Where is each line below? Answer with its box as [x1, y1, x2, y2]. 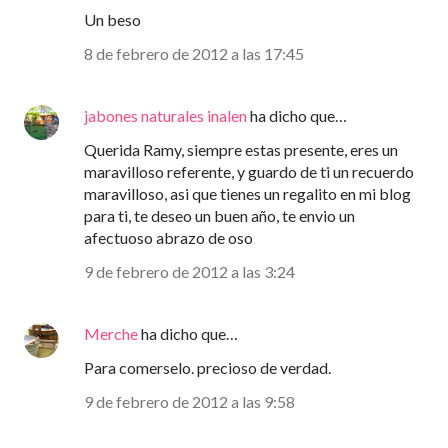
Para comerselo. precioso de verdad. [84, 358, 331, 378]
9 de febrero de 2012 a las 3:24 [84, 262, 295, 282]
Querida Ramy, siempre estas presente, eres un [84, 140, 398, 160]
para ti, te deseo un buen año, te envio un [84, 206, 355, 226]
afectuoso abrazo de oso [84, 228, 253, 248]
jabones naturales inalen [84, 106, 247, 126]
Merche [84, 324, 138, 344]
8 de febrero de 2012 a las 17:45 [84, 44, 304, 64]
